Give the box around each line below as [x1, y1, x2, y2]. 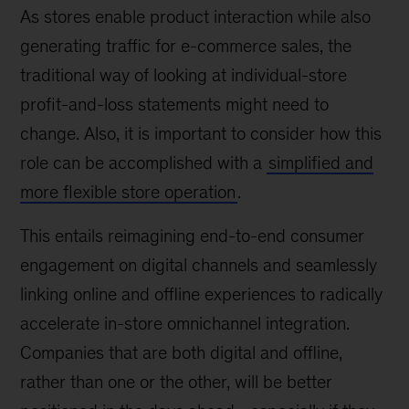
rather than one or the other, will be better [20, 372, 333, 392]
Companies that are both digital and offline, [20, 342, 343, 362]
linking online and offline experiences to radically [20, 284, 383, 304]
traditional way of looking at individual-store [20, 65, 348, 85]
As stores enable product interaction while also [20, 6, 372, 26]
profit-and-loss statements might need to [20, 94, 330, 114]
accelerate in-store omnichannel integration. [20, 313, 351, 333]
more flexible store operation [20, 182, 236, 202]
